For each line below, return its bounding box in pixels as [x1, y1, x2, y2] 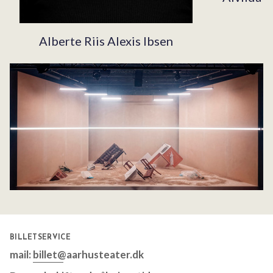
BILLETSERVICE [10, 233, 71, 241]
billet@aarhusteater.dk [33, 247, 144, 261]
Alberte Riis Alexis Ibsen [39, 33, 173, 48]
